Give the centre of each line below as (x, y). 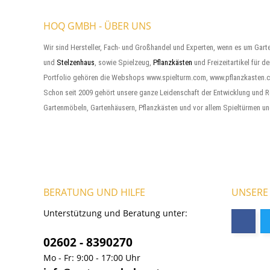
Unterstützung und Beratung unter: (115, 213)
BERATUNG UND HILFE (94, 193)
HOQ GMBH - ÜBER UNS (97, 26)
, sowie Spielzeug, (124, 63)
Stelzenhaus (76, 63)
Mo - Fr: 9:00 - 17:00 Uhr (92, 258)
